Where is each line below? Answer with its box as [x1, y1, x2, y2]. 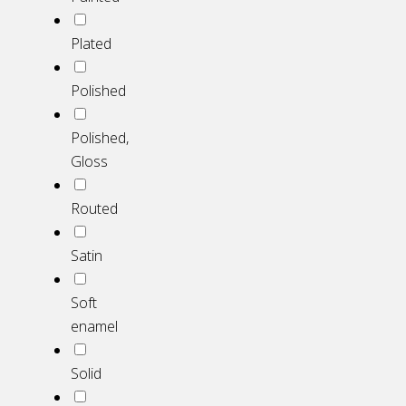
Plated [71, 34, 111, 54]
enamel [71, 316, 118, 337]
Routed [71, 198, 118, 219]
